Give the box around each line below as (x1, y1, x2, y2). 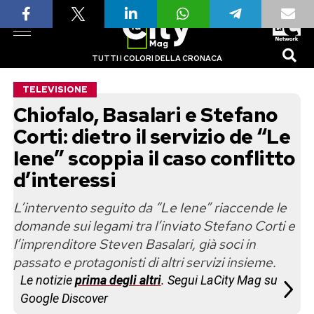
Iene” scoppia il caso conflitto (13, 145, 296, 172)
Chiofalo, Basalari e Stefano (13, 102, 278, 128)
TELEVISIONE (22, 83, 88, 95)
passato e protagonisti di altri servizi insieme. (13, 253, 276, 271)
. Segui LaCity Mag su (161, 273, 278, 287)
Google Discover (20, 291, 108, 306)
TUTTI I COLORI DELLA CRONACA (91, 53, 222, 63)
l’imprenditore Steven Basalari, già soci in (13, 235, 256, 253)
